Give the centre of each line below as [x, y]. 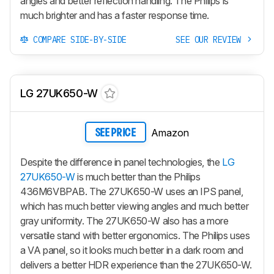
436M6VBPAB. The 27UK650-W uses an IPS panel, [132, 191]
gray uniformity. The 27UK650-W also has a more [124, 220]
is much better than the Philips [138, 176]
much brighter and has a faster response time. [115, 16]
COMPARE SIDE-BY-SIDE [77, 40]
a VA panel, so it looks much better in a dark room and [132, 250]
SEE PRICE [116, 133]
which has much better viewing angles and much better [135, 206]
